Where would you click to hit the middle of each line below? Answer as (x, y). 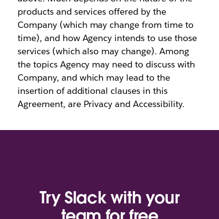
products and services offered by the (92, 11)
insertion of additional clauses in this (92, 91)
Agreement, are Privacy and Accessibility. (101, 104)
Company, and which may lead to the (94, 77)
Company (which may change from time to (106, 25)
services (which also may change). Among (103, 51)
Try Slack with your (109, 198)
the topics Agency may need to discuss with (106, 64)
